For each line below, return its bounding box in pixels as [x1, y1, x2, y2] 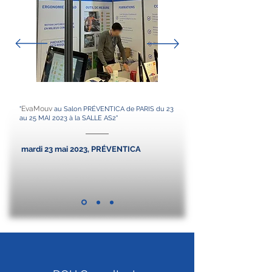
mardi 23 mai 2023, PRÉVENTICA [21, 144, 141, 154]
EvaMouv [21, 104, 52, 113]
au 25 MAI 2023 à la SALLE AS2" [19, 114, 118, 122]
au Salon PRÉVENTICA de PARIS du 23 [52, 105, 174, 113]
